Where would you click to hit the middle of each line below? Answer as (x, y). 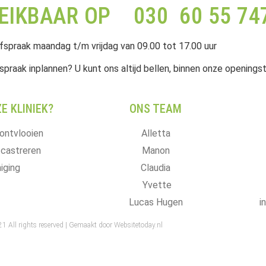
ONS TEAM (156, 108)
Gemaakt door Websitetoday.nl (116, 225)
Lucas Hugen (156, 202)
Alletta (156, 133)
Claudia (156, 167)
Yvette (157, 185)
